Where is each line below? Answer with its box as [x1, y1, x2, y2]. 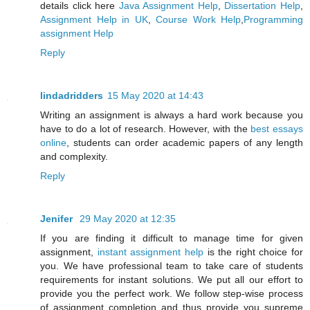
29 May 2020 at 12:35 [80, 213, 176, 225]
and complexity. [40, 151, 108, 163]
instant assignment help [97, 246, 203, 258]
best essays [250, 123, 304, 135]
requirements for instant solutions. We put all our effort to [40, 274, 303, 286]
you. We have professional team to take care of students [40, 260, 303, 272]
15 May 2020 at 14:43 [107, 90, 203, 102]
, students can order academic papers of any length [66, 137, 303, 149]
